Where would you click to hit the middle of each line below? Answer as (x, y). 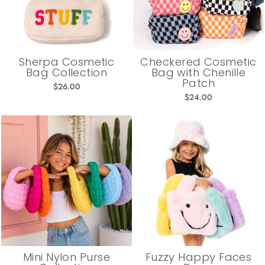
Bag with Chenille (198, 72)
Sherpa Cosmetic (67, 62)
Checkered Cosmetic (198, 62)
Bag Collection (67, 72)
